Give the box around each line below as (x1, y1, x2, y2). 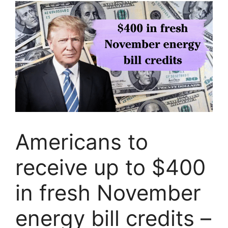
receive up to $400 (15, 154, 206, 181)
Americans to (15, 129, 148, 155)
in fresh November (15, 180, 201, 206)
